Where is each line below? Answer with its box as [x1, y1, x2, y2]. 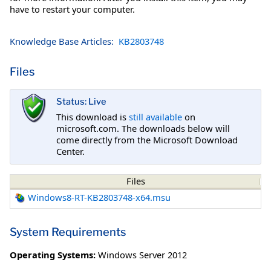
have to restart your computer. [10, 2, 135, 15]
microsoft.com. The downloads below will [56, 122, 230, 134]
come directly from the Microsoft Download [56, 133, 238, 146]
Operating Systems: [10, 248, 96, 261]
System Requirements [10, 224, 126, 239]
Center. [56, 145, 85, 157]
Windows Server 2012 [98, 248, 187, 261]
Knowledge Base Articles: [10, 34, 114, 47]
